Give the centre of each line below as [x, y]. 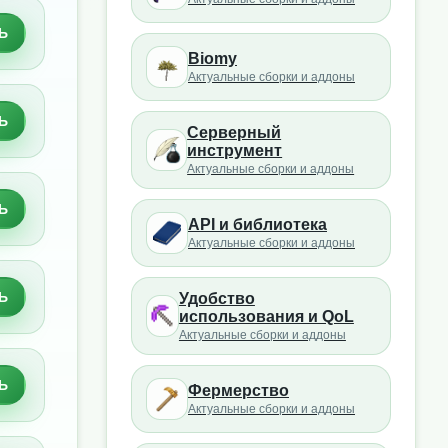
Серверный [234, 132]
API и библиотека [257, 224]
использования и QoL [266, 316]
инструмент [235, 150]
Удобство [216, 298]
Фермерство [238, 390]
